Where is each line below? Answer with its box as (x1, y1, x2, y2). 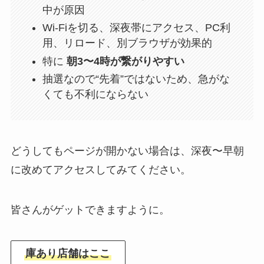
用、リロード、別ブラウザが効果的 (42, 37, 212, 49)
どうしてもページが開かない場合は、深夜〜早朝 (10, 145, 244, 157)
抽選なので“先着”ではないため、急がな (42, 73, 230, 85)
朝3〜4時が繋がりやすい (66, 55, 184, 67)
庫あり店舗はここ (25, 247, 111, 259)
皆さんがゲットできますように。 (10, 204, 170, 216)
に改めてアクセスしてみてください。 (10, 164, 191, 176)
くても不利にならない (42, 88, 148, 101)
